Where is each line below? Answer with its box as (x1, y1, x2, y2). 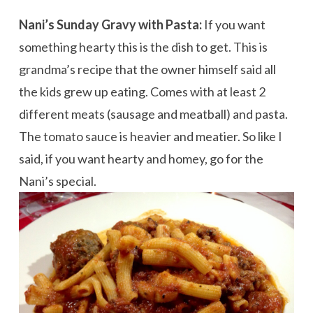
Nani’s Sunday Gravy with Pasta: (18, 16, 202, 32)
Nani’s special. (18, 173, 96, 189)
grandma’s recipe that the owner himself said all (18, 61, 276, 77)
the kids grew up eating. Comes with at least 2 (18, 83, 265, 99)
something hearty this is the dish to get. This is (18, 38, 268, 54)
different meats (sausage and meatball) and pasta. (18, 105, 288, 122)
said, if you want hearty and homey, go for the (18, 150, 263, 166)
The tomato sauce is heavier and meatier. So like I (18, 128, 282, 144)
